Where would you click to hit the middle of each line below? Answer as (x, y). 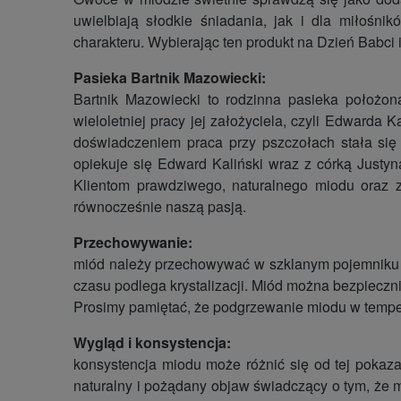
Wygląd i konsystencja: (152, 342)
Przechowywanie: (133, 242)
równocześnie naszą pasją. (160, 206)
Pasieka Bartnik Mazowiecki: (170, 77)
